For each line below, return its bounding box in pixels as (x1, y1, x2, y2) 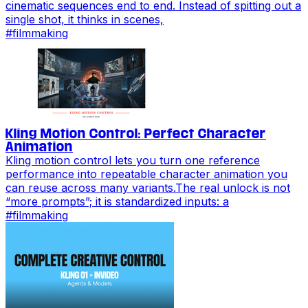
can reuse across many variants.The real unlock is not (5, 180, 290, 195)
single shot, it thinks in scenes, (5, 12, 164, 26)
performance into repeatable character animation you (5, 166, 287, 181)
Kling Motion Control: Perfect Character (5, 126, 266, 140)
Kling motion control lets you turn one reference (5, 153, 260, 167)
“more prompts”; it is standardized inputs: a (5, 194, 229, 208)
